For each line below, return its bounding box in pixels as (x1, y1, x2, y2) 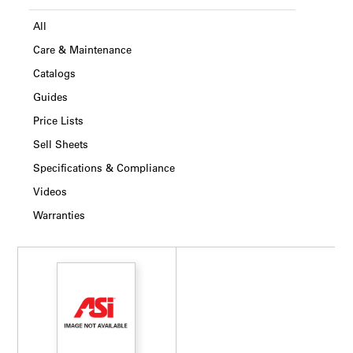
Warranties (33, 208, 86, 221)
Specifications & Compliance (33, 161, 176, 174)
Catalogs (33, 66, 76, 80)
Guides (33, 90, 69, 103)
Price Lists (33, 113, 84, 127)
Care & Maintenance (33, 43, 132, 56)
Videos (33, 184, 68, 198)
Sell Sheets (33, 137, 89, 150)
